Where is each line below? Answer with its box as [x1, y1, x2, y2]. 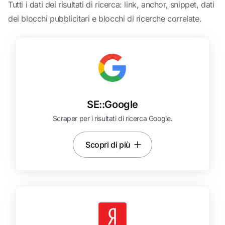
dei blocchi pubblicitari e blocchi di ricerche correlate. [8, 14, 202, 24]
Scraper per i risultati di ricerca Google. [52, 114, 173, 123]
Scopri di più [85, 140, 131, 150]
